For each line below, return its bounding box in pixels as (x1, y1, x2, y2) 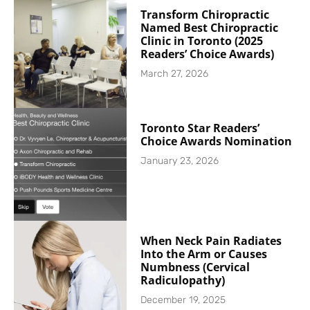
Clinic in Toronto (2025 (140, 33, 264, 49)
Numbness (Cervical (140, 259, 250, 275)
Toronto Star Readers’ (140, 120, 260, 136)
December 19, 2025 (140, 293, 226, 306)
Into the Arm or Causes (140, 246, 268, 262)
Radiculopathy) (140, 272, 226, 288)
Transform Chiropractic (140, 7, 270, 23)
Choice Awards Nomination (140, 133, 293, 149)
